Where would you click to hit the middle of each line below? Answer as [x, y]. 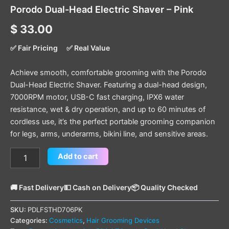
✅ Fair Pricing [34, 48]
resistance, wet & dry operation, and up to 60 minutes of [108, 110]
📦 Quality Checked [165, 188]
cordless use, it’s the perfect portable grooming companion [113, 122]
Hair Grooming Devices [123, 220]
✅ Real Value [88, 48]
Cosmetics [66, 220]
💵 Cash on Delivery [98, 188]
